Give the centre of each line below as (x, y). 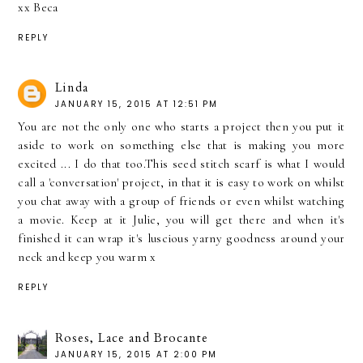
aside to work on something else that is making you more (181, 145)
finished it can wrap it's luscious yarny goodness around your (181, 239)
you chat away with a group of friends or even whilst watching (181, 201)
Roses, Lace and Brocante (132, 338)
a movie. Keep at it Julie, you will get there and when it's (181, 220)
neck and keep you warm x (87, 257)
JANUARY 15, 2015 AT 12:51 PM (137, 105)
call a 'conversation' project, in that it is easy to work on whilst (181, 183)
